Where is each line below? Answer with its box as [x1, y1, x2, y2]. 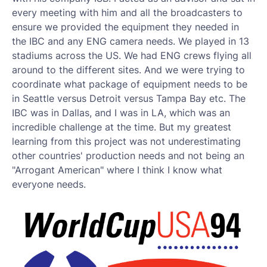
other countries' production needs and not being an [12, 150, 244, 162]
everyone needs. [12, 178, 89, 190]
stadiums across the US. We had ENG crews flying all [12, 49, 252, 61]
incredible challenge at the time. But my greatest [12, 121, 231, 133]
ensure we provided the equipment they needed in [12, 21, 239, 33]
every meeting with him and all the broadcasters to [12, 7, 243, 18]
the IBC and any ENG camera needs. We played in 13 [12, 35, 249, 47]
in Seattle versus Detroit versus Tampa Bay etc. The [12, 92, 246, 104]
